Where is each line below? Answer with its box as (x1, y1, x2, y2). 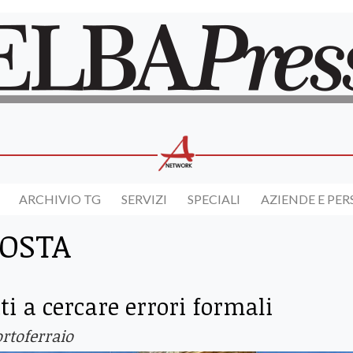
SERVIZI (121, 191, 167, 207)
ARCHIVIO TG (19, 191, 101, 207)
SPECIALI (188, 191, 240, 207)
